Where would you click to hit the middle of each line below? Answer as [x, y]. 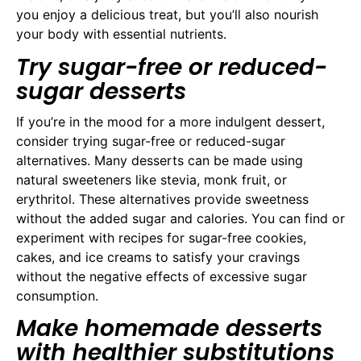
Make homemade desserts [169, 329]
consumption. [57, 295]
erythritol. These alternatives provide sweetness [162, 199]
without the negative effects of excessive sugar [162, 276]
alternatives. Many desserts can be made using [160, 160]
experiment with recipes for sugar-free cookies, [161, 237]
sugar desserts [101, 91]
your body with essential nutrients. [121, 34]
